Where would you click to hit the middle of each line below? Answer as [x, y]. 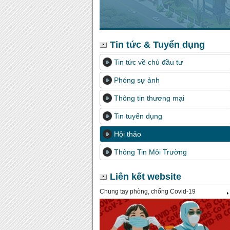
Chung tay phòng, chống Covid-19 [148, 191]
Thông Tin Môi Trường [150, 152]
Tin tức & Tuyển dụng [157, 45]
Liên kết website [146, 177]
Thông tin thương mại [149, 98]
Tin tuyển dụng [138, 116]
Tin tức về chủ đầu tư [148, 62]
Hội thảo [128, 134]
